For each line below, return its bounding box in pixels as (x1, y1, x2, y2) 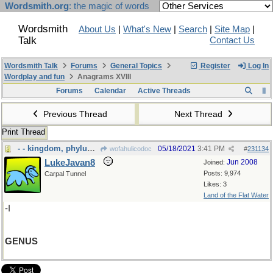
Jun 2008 (227, 158, 258, 166)
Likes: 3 (204, 180, 227, 188)
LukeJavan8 (44, 158, 95, 168)
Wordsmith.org (5, 1, 69, 11)
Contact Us (210, 35, 255, 45)
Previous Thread (40, 109, 107, 119)
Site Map (214, 24, 250, 34)
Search (179, 24, 207, 34)
